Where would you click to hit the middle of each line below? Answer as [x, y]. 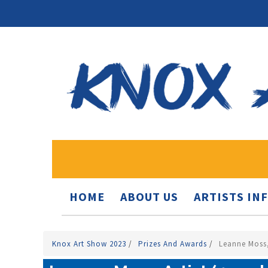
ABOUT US [149, 197]
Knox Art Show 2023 [90, 244]
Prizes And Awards [174, 244]
